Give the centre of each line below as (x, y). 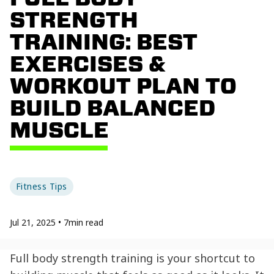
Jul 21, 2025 (33, 222)
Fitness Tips (42, 186)
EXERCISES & (88, 63)
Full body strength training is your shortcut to (132, 258)
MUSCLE (59, 129)
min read (86, 222)
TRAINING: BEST (104, 41)
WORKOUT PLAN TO (123, 85)
